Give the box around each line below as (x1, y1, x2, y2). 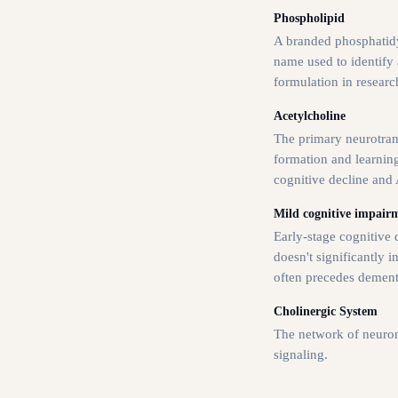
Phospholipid (274, 11, 345, 25)
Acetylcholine (274, 108, 346, 123)
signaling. (274, 346, 328, 362)
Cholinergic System (274, 304, 378, 318)
